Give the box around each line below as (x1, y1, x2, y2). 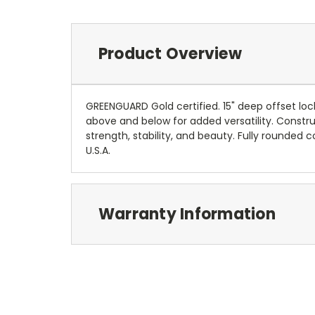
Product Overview (98, 42, 242, 65)
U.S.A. (86, 143, 110, 157)
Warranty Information (98, 202, 276, 225)
